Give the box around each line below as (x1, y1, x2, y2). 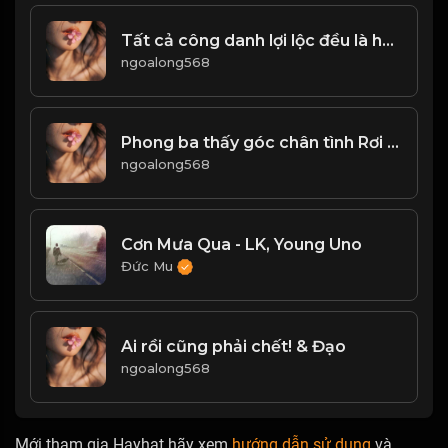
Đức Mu (121, 257, 177, 274)
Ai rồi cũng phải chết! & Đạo (121, 337, 346, 357)
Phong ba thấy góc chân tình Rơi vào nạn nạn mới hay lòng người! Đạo (387, 133, 399, 153)
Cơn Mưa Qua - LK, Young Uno (121, 234, 362, 254)
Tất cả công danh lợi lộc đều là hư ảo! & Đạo (382, 31, 394, 51)
